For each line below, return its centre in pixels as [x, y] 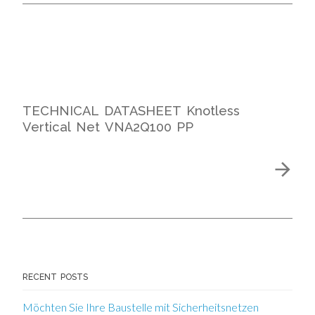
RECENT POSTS [55, 277]
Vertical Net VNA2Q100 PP [108, 127]
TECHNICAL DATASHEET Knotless [131, 110]
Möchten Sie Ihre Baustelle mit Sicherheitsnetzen [141, 307]
